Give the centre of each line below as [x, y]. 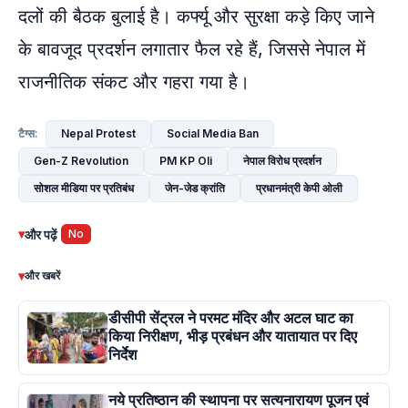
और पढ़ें [41, 234]
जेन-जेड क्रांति [195, 188]
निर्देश [122, 355]
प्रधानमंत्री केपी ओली [299, 188]
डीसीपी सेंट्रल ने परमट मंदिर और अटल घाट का [231, 318]
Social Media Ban [213, 133]
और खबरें [42, 276]
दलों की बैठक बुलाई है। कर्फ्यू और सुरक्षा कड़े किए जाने [196, 16]
